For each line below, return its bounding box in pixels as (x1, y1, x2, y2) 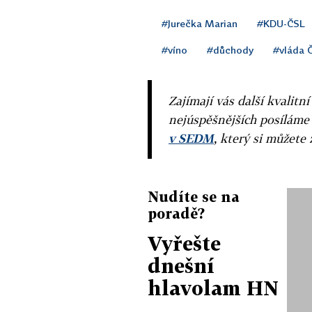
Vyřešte (148, 231, 221, 255)
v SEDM (169, 130, 214, 146)
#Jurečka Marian (162, 17, 237, 29)
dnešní (148, 253, 214, 277)
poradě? (148, 204, 205, 221)
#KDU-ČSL (257, 17, 305, 29)
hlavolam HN (148, 276, 279, 299)
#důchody (207, 43, 253, 56)
